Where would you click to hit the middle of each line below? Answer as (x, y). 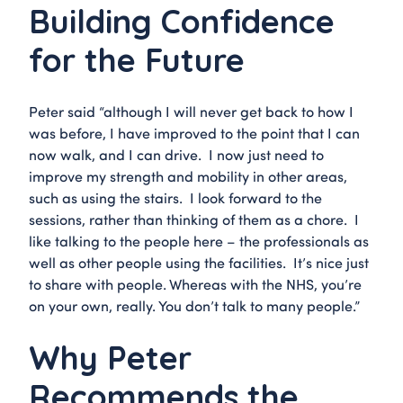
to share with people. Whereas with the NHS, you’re (195, 283)
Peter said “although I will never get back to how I (191, 111)
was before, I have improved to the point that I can (194, 132)
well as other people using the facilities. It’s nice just (199, 262)
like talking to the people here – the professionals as (199, 240)
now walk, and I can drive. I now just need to (176, 154)
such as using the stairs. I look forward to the (175, 197)
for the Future (137, 59)
